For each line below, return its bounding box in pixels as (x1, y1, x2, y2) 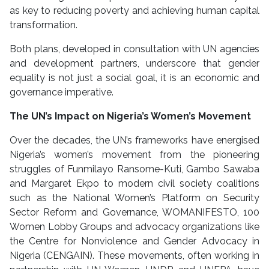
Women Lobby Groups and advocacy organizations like (10, 221, 259, 233)
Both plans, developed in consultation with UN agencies (10, 43, 259, 55)
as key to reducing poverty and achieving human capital (10, 5, 259, 17)
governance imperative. (10, 86, 113, 98)
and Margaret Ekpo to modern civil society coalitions (10, 178, 259, 190)
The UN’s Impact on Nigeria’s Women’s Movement (10, 110, 251, 122)
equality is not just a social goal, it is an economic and (10, 72, 259, 84)
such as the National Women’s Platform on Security (10, 192, 259, 204)
